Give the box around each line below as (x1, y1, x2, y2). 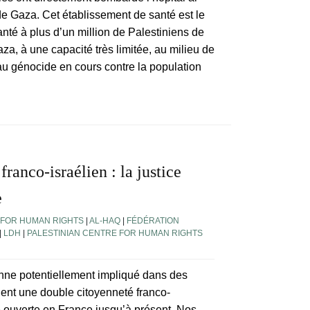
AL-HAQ (89, 216, 120, 226)
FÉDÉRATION (127, 216, 179, 226)
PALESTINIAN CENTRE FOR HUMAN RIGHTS (27, 228, 203, 239)
